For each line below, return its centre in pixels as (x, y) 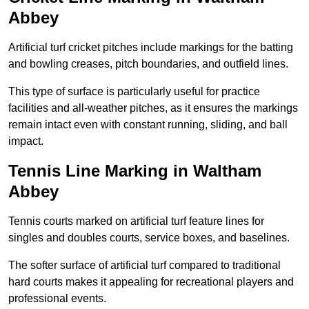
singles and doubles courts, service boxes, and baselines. (149, 238)
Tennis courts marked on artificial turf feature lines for (136, 221)
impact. (26, 141)
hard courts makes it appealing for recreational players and (151, 282)
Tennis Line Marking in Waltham (135, 171)
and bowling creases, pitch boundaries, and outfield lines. (148, 64)
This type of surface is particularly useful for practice (134, 92)
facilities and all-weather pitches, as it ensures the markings (153, 108)
